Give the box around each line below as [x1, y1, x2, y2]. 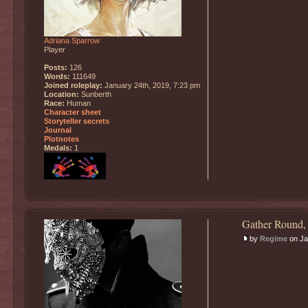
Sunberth [79, 90, 111, 99]
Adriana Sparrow [44, 36, 100, 45]
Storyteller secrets [44, 117, 109, 126]
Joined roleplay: [44, 81, 102, 90]
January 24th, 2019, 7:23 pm [102, 81, 200, 90]
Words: [44, 72, 70, 81]
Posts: [44, 63, 67, 72]
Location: [44, 90, 79, 99]
